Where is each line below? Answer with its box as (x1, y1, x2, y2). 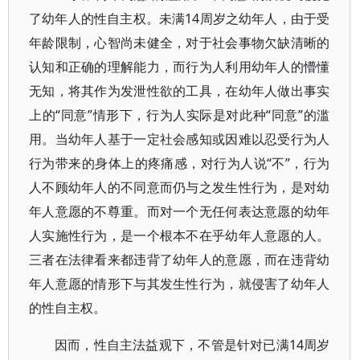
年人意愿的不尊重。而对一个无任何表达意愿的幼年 (29, 202, 330, 220)
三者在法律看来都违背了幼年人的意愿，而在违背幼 (29, 251, 330, 268)
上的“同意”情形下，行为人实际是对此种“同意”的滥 (29, 106, 330, 124)
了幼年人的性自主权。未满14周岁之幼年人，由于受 (29, 10, 330, 27)
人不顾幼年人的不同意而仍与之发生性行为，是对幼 (29, 178, 330, 196)
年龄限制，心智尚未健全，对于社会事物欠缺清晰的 (29, 34, 330, 51)
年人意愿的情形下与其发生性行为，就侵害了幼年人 (29, 275, 330, 292)
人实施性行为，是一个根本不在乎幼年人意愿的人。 (29, 227, 330, 244)
